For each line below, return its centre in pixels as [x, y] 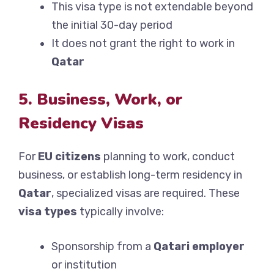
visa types [48, 212]
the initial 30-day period [112, 25]
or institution [84, 265]
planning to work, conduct [168, 157]
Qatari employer [199, 247]
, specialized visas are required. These [146, 194]
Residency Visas [81, 124]
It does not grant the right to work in [143, 44]
